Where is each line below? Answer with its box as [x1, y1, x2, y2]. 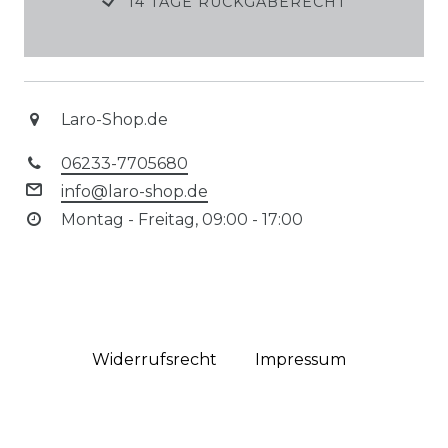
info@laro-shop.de [60, 182, 208, 201]
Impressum [255, 350, 346, 369]
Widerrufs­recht [92, 350, 217, 369]
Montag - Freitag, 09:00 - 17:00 [60, 210, 303, 229]
